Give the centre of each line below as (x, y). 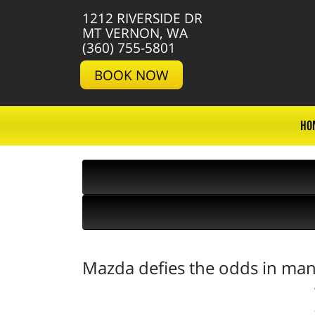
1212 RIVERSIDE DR (142, 18)
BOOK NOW (131, 75)
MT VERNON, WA (135, 33)
